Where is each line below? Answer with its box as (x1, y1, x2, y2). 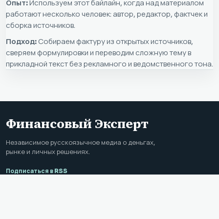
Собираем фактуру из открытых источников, (37, 36, 193, 46)
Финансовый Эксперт (6, 114, 149, 132)
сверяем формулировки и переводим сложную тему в (6, 47, 191, 57)
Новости (6, 204, 32, 212)
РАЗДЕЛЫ (6, 190, 38, 197)
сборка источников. (6, 20, 75, 30)
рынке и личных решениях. (6, 147, 90, 156)
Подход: (6, 36, 37, 46)
